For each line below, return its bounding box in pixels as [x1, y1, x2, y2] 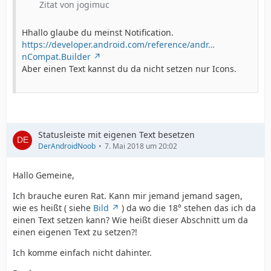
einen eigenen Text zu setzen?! [13, 226, 137, 238]
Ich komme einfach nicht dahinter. [13, 247, 152, 258]
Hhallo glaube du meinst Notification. [22, 27, 174, 38]
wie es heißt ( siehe [13, 202, 93, 214]
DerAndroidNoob [38, 141, 96, 151]
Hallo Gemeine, [13, 169, 74, 181]
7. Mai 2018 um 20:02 [105, 141, 177, 151]
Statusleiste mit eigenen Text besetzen [38, 129, 195, 140]
